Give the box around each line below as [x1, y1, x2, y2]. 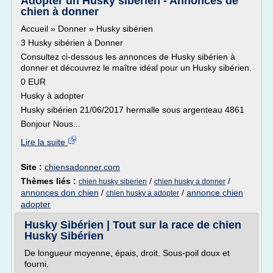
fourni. [24, 259, 49, 269]
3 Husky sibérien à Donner [21, 38, 123, 48]
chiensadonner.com [44, 162, 120, 172]
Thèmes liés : [21, 176, 79, 186]
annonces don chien [21, 188, 99, 197]
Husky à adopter [21, 91, 84, 101]
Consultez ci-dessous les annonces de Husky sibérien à [21, 52, 235, 62]
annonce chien [186, 188, 243, 197]
